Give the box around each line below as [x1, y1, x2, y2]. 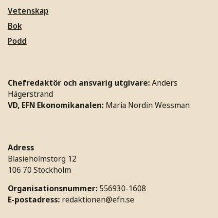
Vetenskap [7, 5, 49, 17]
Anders [151, 77, 178, 89]
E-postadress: [7, 194, 62, 205]
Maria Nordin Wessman [105, 100, 190, 111]
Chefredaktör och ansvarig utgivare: [7, 77, 150, 89]
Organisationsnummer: [7, 183, 99, 194]
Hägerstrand [7, 89, 53, 100]
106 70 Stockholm [7, 164, 71, 175]
